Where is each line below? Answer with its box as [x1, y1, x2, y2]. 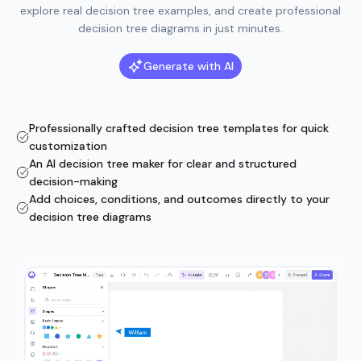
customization [29, 139, 107, 153]
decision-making [29, 174, 118, 189]
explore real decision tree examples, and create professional [20, 3, 341, 18]
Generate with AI [143, 59, 234, 73]
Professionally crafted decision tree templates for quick [29, 121, 329, 135]
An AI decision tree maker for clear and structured [29, 156, 297, 171]
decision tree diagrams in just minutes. [78, 21, 283, 35]
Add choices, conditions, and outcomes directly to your [29, 192, 330, 206]
